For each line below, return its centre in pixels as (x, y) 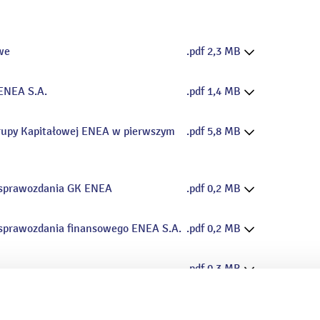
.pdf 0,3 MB (215, 269)
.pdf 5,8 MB (215, 132)
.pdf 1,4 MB (215, 92)
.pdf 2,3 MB (215, 52)
